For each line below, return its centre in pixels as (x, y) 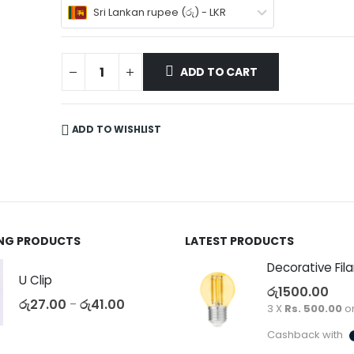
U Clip (35, 280)
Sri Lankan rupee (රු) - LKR (159, 13)
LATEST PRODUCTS (239, 241)
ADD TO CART (218, 72)
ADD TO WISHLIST (116, 130)
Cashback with (306, 335)
